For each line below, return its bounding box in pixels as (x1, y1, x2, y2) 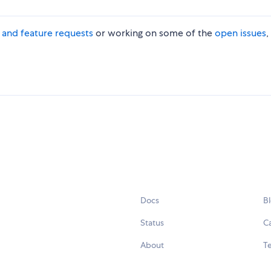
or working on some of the (93, 27, 215, 40)
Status (140, 217, 164, 229)
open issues (215, 27, 266, 40)
